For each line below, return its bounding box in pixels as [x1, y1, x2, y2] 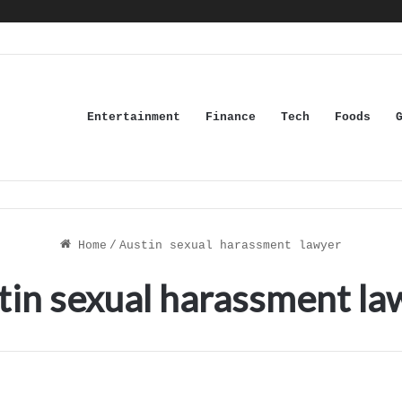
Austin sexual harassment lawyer [118, 239, 342, 252]
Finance [205, 110, 256, 124]
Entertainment [86, 110, 180, 124]
